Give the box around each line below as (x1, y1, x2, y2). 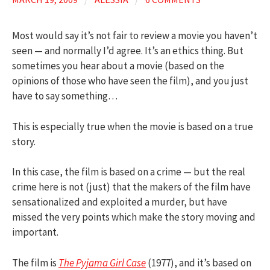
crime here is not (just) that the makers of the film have (12, 180, 251, 193)
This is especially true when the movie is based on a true (12, 119, 253, 133)
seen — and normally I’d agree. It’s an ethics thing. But (12, 44, 243, 57)
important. (12, 225, 58, 239)
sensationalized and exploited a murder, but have (12, 195, 227, 209)
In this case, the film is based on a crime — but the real (12, 165, 245, 178)
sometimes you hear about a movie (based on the (12, 59, 224, 72)
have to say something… (12, 89, 118, 102)
